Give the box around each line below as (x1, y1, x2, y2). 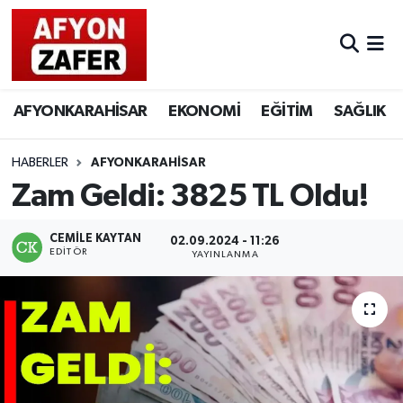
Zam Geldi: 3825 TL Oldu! (11, 180, 369, 212)
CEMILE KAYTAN (49, 233, 142, 246)
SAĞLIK (334, 103, 386, 121)
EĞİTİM (261, 103, 313, 121)
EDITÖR (49, 247, 87, 257)
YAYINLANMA (191, 249, 259, 259)
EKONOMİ (168, 103, 240, 121)
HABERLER (11, 157, 68, 170)
